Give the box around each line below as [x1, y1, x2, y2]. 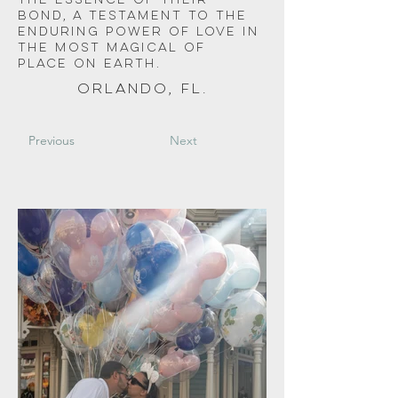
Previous [28, 132, 75, 148]
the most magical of [18, 43, 211, 53]
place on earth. [18, 59, 167, 69]
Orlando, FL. [76, 84, 208, 96]
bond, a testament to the [18, 11, 253, 21]
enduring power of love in [18, 27, 266, 37]
